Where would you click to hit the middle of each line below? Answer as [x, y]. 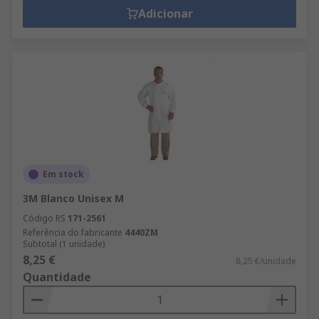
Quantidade [57, 277]
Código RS [44, 218]
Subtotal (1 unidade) [64, 244]
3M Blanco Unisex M [73, 198]
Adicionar [165, 14]
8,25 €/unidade [266, 261]
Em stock [63, 174]
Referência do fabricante [73, 232]
